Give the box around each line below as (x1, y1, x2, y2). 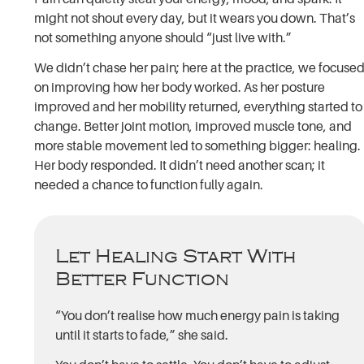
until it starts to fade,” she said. (55, 327, 229, 343)
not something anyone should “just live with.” (34, 30, 292, 45)
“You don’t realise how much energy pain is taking (55, 308, 340, 323)
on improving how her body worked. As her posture (34, 80, 326, 95)
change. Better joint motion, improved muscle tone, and (34, 119, 353, 134)
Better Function (55, 267, 230, 289)
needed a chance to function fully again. (34, 177, 264, 193)
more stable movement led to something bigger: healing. (34, 138, 362, 154)
